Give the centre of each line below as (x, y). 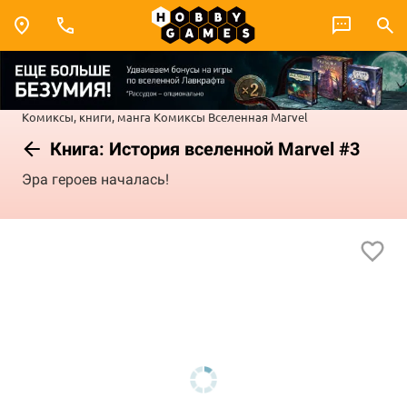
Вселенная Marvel (258, 116)
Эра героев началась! (95, 180)
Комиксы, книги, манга (86, 116)
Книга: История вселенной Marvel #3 (203, 149)
